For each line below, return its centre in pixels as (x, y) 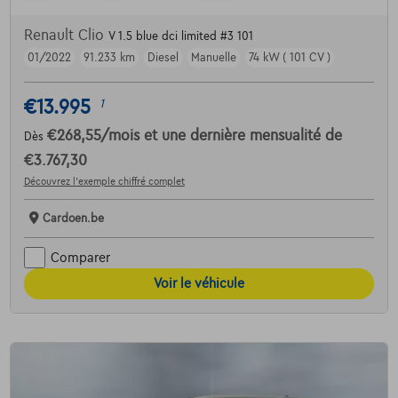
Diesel (163, 58)
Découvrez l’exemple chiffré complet (104, 182)
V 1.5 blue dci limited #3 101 (180, 37)
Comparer (80, 257)
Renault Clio (66, 36)
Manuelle (213, 58)
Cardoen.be (73, 219)
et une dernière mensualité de (243, 136)
